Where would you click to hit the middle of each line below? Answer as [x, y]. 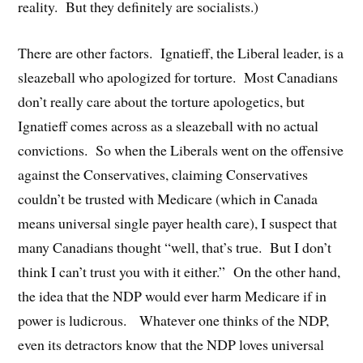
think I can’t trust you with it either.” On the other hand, [179, 271]
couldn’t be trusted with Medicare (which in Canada [168, 198]
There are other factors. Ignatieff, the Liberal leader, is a [181, 52]
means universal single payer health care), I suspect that [178, 222]
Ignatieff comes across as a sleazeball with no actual [169, 125]
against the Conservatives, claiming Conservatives [163, 174]
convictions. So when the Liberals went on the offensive [181, 149]
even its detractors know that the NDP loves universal [171, 344]
